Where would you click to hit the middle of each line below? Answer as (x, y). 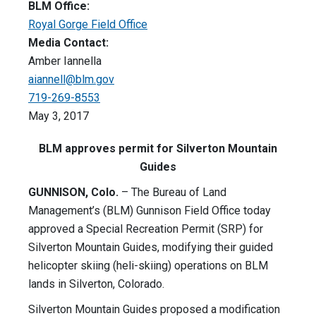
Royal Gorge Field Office (88, 25)
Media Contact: (68, 43)
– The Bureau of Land (172, 193)
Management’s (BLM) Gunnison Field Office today (150, 211)
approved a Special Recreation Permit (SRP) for (146, 229)
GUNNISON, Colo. (73, 193)
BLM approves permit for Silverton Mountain (158, 149)
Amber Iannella (65, 61)
